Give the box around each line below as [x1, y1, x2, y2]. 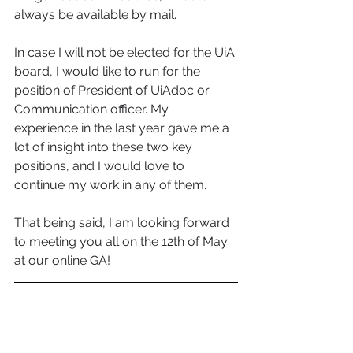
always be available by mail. [14, 6, 186, 22]
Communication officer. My [14, 101, 172, 117]
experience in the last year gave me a [14, 120, 232, 136]
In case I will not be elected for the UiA [14, 44, 238, 60]
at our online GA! [14, 252, 110, 268]
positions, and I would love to [14, 158, 188, 173]
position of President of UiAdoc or [14, 82, 213, 98]
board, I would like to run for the [14, 63, 203, 79]
